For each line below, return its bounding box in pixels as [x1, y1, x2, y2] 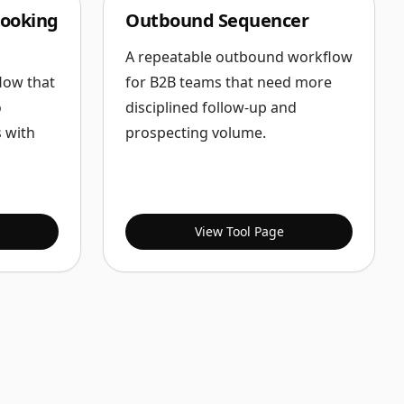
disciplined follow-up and [125, 97, 297, 117]
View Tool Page [194, 223, 284, 240]
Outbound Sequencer [125, 8, 308, 32]
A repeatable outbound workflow [125, 47, 353, 67]
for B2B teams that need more [125, 72, 332, 92]
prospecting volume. [125, 123, 266, 142]
